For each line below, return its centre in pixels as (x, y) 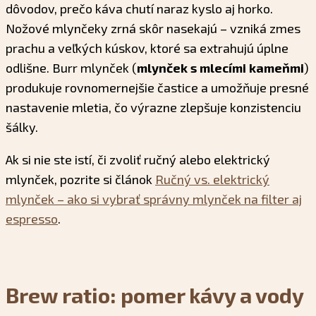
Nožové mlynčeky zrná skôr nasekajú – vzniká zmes (153, 29)
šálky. (22, 127)
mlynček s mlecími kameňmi (220, 68)
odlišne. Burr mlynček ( (71, 68)
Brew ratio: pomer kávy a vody (155, 295)
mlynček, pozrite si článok (80, 180)
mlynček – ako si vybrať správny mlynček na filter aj (154, 199)
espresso (32, 219)
